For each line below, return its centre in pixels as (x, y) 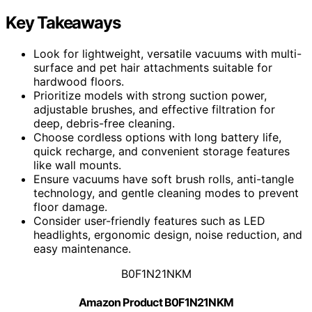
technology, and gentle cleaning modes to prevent (166, 193)
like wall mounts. (77, 165)
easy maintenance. (82, 248)
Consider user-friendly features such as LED (149, 220)
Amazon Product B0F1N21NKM (156, 303)
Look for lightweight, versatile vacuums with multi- (167, 53)
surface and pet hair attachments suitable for (153, 67)
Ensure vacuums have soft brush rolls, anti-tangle (164, 179)
